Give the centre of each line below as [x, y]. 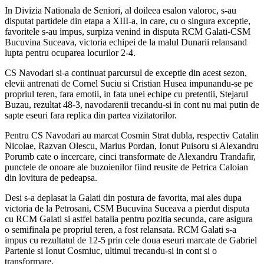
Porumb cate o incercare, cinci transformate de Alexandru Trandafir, [130, 156]
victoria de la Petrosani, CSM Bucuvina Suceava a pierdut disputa [127, 208]
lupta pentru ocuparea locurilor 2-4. [70, 52]
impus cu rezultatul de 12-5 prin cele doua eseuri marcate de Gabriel [131, 240]
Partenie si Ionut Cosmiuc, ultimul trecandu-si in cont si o [111, 250]
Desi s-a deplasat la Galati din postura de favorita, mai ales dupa [123, 197]
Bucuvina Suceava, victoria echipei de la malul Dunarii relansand [126, 42]
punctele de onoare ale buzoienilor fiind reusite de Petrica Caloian [126, 167]
